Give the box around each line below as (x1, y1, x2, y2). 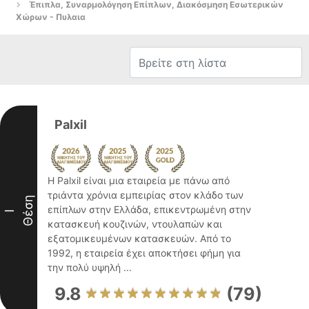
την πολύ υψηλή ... (48, 261, 132, 273)
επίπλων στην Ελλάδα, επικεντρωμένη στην (48, 203, 251, 215)
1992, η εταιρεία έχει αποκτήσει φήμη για (48, 247, 241, 259)
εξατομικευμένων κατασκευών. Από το (48, 232, 231, 244)
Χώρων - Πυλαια (16, 12, 86, 22)
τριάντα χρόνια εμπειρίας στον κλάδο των (48, 189, 243, 201)
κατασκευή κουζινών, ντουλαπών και (48, 218, 222, 230)
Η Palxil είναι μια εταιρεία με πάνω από (48, 175, 230, 186)
